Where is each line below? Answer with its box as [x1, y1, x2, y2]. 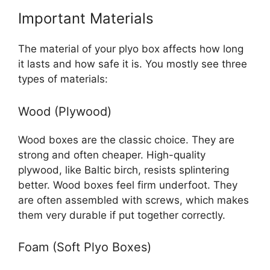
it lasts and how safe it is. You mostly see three [18, 58, 247, 71]
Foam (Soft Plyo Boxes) [18, 240, 151, 255]
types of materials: [18, 73, 108, 86]
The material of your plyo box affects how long [18, 43, 243, 55]
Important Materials [18, 10, 154, 28]
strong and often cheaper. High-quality [18, 148, 206, 161]
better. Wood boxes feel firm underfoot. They [18, 178, 237, 191]
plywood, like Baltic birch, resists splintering [18, 163, 229, 176]
